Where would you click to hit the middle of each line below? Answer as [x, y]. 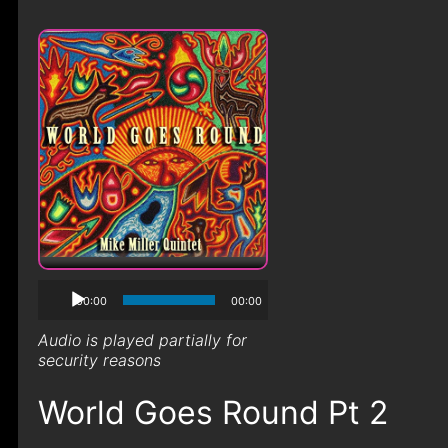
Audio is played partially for [142, 340]
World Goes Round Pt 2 [212, 412]
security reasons [99, 360]
